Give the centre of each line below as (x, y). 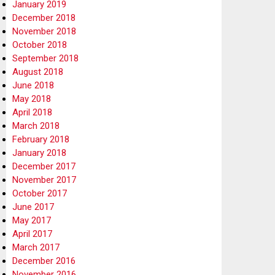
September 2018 (45, 58)
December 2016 (44, 261)
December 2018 (44, 17)
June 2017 (33, 207)
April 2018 (32, 112)
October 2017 (40, 193)
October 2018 (40, 45)
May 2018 (32, 99)
